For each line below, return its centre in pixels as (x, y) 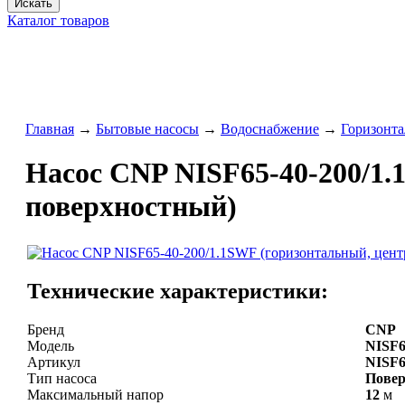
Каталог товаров (58, 20)
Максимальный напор (95, 394)
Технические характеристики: (178, 291)
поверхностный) (131, 207)
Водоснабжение (270, 129)
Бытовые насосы (147, 129)
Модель (51, 345)
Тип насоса (62, 378)
